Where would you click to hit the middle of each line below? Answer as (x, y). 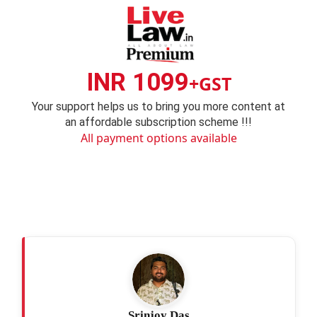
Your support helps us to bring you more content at (158, 107)
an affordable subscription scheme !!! (158, 122)
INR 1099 (137, 83)
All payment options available (158, 138)
